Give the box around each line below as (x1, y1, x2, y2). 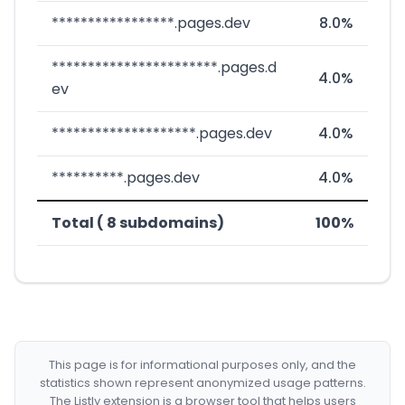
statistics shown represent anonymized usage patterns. (39, 374, 366, 391)
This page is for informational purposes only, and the (49, 356, 356, 373)
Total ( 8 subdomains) (52, 212, 224, 233)
